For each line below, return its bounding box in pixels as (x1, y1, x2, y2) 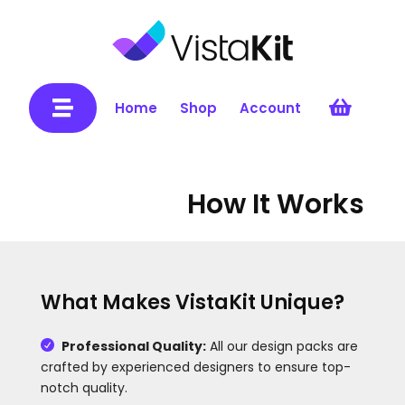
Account (239, 98, 301, 118)
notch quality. (40, 378, 127, 397)
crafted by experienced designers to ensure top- (40, 357, 351, 376)
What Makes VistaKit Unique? (40, 287, 344, 316)
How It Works (187, 184, 365, 223)
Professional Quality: (61, 336, 206, 355)
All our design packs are (205, 336, 358, 355)
